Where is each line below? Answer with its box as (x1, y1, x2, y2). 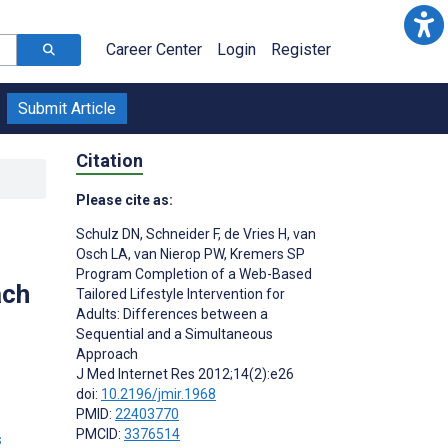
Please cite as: (76, 191, 173, 208)
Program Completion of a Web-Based (76, 265, 312, 282)
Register (271, 40, 331, 59)
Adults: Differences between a (76, 305, 268, 322)
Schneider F (143, 225, 218, 242)
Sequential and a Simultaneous (76, 325, 273, 342)
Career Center (106, 40, 202, 59)
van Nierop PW (131, 245, 224, 262)
